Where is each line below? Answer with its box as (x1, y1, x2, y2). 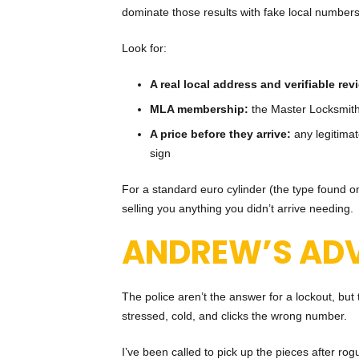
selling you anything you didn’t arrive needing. (122, 202, 353, 216)
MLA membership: (150, 103, 248, 116)
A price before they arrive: (150, 127, 291, 141)
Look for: (122, 42, 167, 55)
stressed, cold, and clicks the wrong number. (122, 309, 347, 323)
